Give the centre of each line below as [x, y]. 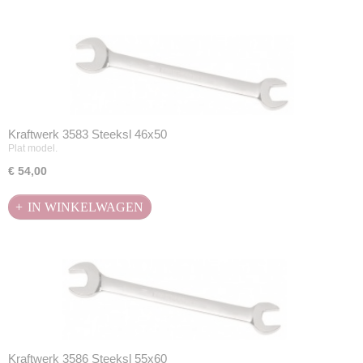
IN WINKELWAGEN [85, 207]
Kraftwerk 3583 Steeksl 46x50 [88, 135]
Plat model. [33, 148]
